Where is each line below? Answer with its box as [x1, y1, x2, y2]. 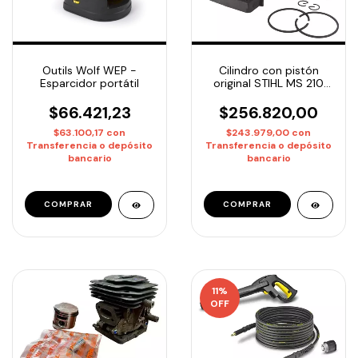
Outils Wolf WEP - [42, 63, 137, 78]
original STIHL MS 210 [213, 76, 324, 91]
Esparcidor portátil [40, 76, 139, 91]
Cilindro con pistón [218, 63, 319, 78]
